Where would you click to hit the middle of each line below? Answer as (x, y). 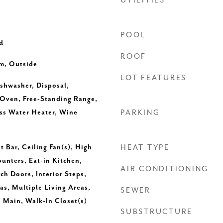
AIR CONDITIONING (165, 169)
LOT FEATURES (154, 78)
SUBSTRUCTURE (157, 212)
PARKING (140, 113)
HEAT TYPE (145, 148)
